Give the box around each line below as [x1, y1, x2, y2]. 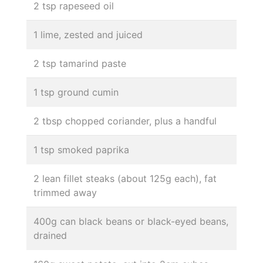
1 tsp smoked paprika [33, 143, 129, 156]
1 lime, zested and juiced [33, 28, 143, 41]
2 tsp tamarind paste [33, 57, 126, 69]
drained [33, 229, 67, 241]
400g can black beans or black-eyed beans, [33, 215, 228, 227]
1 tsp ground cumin [33, 86, 119, 98]
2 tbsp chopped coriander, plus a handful [33, 114, 217, 127]
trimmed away [33, 186, 97, 198]
